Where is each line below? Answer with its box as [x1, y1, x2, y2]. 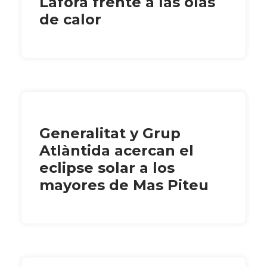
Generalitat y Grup [39, 125, 181, 142]
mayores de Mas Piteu [39, 176, 209, 194]
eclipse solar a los [39, 159, 175, 177]
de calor [39, 11, 101, 29]
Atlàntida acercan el [39, 142, 194, 160]
